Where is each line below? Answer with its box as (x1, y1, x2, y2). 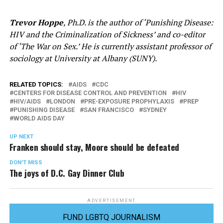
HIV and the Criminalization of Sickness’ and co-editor (9, 28, 205, 40)
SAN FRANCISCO (83, 106, 134, 113)
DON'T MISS (9, 159, 42, 166)
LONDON (49, 97, 75, 105)
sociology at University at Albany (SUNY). (9, 52, 157, 64)
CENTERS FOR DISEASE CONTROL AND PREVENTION (13, 89, 167, 97)
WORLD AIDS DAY (13, 114, 65, 122)
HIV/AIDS (13, 97, 41, 105)
